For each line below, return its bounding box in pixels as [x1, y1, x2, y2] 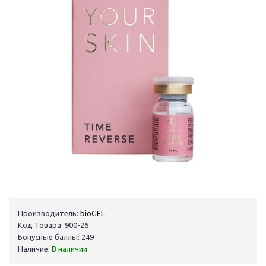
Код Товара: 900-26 [18, 221, 88, 230]
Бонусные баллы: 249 [18, 233, 94, 242]
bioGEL [80, 209, 104, 218]
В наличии [52, 245, 87, 254]
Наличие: [18, 245, 52, 254]
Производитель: [18, 209, 78, 218]
